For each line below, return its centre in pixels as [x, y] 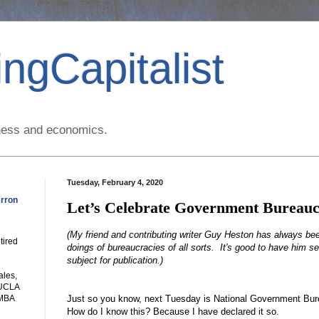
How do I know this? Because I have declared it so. [173, 312]
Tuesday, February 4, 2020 [115, 183]
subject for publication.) [115, 261]
